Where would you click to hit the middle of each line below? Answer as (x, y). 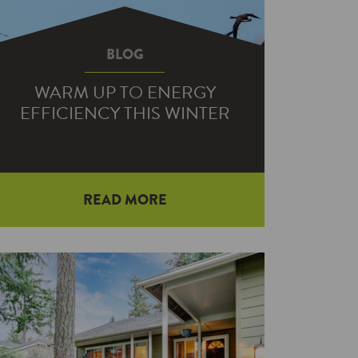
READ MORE (125, 200)
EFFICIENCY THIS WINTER (125, 113)
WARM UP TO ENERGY (125, 92)
